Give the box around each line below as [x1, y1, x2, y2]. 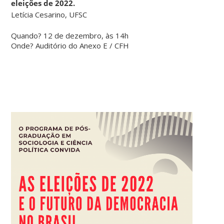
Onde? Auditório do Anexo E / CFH [11, 40, 129, 50]
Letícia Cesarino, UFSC [11, 9, 87, 19]
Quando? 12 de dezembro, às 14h [11, 30, 129, 40]
